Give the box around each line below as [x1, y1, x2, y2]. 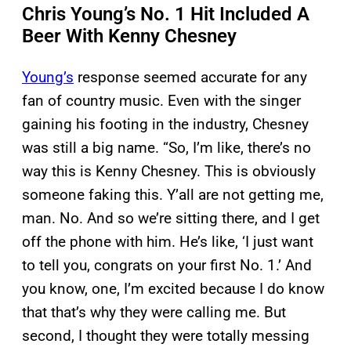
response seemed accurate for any [74, 68, 307, 87]
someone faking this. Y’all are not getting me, [22, 186, 324, 204]
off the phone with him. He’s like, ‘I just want [22, 233, 313, 251]
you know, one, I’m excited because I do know [22, 280, 324, 299]
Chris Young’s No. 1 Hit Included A [22, 3, 309, 26]
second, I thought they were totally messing [22, 327, 309, 346]
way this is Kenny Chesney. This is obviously [22, 162, 316, 181]
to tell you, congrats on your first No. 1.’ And [22, 256, 312, 275]
